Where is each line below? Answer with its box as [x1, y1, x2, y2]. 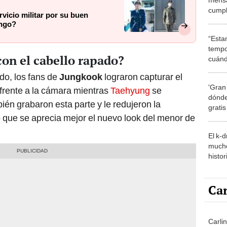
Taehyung [110, 85, 150, 96]
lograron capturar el [102, 71, 182, 83]
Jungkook [59, 71, 102, 83]
